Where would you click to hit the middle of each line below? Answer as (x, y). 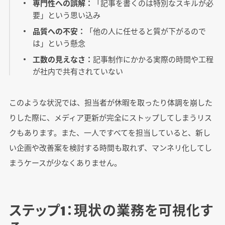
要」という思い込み (67, 15)
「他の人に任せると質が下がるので (146, 31)
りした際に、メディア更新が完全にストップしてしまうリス (110, 118)
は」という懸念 (59, 43)
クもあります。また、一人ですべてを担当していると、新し (109, 133)
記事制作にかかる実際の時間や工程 (153, 59)
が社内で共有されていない (78, 71)
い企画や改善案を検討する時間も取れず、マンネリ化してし (110, 148)
